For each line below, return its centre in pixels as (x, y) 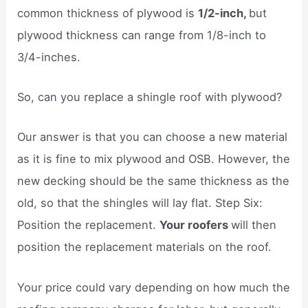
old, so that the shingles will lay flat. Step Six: (140, 203)
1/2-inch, (224, 13)
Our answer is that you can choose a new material (153, 137)
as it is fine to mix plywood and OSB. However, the (154, 159)
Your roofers (196, 225)
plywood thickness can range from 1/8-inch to (142, 35)
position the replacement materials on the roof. (145, 247)
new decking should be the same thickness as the (154, 181)
